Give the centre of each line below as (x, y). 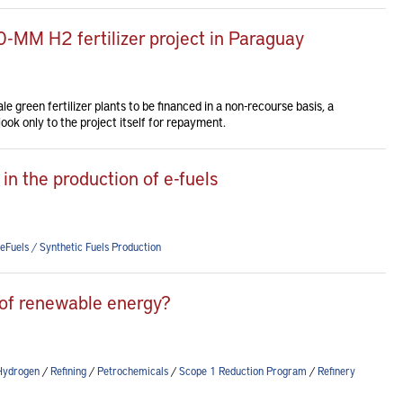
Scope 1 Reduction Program (243, 371)
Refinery (336, 371)
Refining (68, 371)
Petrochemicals (133, 371)
